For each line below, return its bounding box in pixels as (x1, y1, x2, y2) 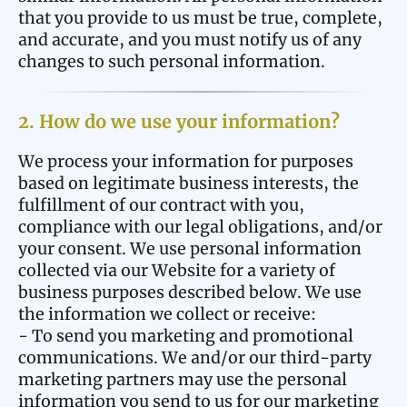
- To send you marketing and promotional (18, 326, 353, 346)
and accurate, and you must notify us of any (18, 30, 362, 50)
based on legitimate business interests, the (18, 174, 359, 194)
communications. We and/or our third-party (18, 348, 372, 368)
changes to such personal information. (18, 52, 325, 72)
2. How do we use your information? (18, 111, 340, 133)
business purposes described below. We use (18, 283, 362, 303)
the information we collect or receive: (18, 304, 316, 324)
